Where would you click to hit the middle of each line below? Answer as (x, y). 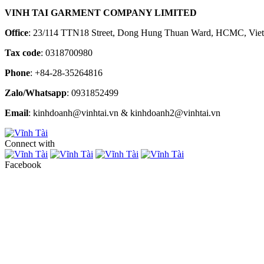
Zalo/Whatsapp (36, 93)
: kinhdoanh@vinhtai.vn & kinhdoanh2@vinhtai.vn (124, 113)
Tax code (23, 52)
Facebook (23, 164)
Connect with (30, 143)
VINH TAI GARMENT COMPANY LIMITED (101, 12)
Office (16, 32)
